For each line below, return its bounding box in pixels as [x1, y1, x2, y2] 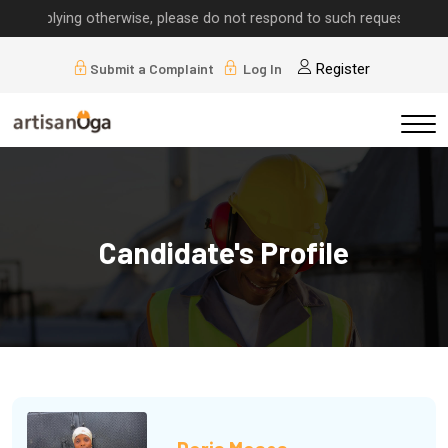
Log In [239, 60, 282, 78]
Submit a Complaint [89, 60, 214, 78]
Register [311, 60, 370, 79]
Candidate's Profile [99, 234, 349, 271]
